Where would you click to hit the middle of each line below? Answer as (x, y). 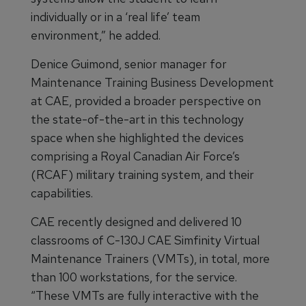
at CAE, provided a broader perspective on (146, 101)
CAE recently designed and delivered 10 (136, 222)
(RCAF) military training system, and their (142, 175)
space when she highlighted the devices (137, 138)
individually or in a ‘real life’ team (115, 17)
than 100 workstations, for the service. (134, 277)
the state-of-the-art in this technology (137, 120)
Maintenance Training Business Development (152, 83)
